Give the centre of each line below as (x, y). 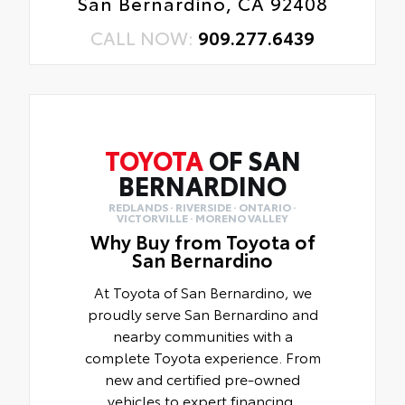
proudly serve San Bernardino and (202, 314)
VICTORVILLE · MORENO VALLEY (202, 218)
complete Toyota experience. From (202, 357)
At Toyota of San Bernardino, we (202, 292)
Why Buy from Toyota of (202, 241)
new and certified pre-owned (202, 379)
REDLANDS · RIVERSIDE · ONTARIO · (202, 207)
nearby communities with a (202, 335)
